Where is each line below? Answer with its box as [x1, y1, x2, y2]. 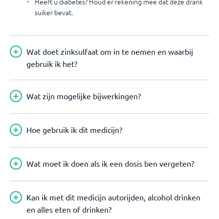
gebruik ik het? [26, 59, 77, 68]
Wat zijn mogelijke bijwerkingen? [26, 91, 141, 101]
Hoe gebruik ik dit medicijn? [26, 125, 122, 134]
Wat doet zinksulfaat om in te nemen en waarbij [26, 46, 193, 56]
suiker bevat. [35, 7, 73, 17]
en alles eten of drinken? [26, 204, 111, 214]
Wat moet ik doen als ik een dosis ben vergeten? [26, 158, 194, 168]
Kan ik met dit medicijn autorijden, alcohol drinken [26, 192, 200, 202]
